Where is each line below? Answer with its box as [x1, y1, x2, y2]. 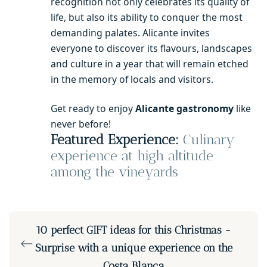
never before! [51, 117, 111, 131]
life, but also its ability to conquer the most [51, 11, 243, 24]
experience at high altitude [51, 147, 213, 164]
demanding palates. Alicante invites [51, 26, 210, 40]
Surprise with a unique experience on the [35, 241, 232, 255]
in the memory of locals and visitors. [51, 73, 213, 86]
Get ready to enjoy [51, 101, 135, 115]
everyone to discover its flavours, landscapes [51, 42, 252, 55]
